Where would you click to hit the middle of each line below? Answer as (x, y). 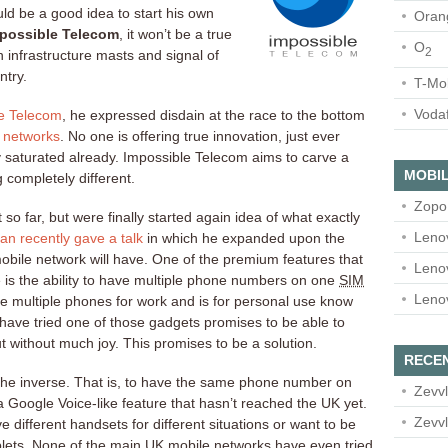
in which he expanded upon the (244, 238)
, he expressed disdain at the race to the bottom (213, 115)
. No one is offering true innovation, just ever (200, 136)
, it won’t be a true (175, 34)
